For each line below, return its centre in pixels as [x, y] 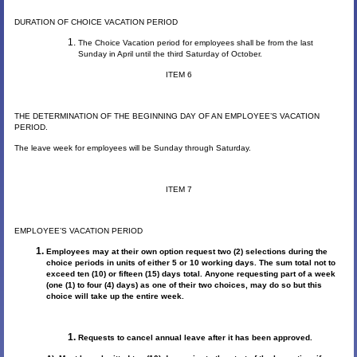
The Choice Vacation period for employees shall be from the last [195, 43]
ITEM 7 [178, 190]
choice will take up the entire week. [115, 296]
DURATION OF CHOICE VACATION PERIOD [96, 22]
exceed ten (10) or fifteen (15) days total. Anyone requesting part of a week [190, 274]
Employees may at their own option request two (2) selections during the [186, 252]
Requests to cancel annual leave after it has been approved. [195, 338]
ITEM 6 [178, 75]
